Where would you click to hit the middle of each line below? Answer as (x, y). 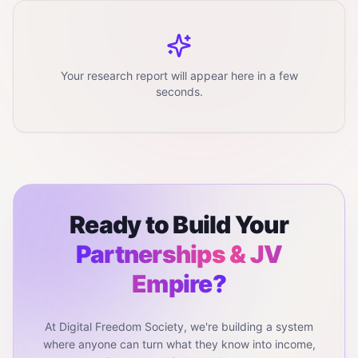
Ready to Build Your (179, 225)
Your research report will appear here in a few (179, 76)
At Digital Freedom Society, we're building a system (179, 326)
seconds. (179, 91)
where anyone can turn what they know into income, (179, 344)
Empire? (179, 284)
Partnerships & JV (179, 254)
